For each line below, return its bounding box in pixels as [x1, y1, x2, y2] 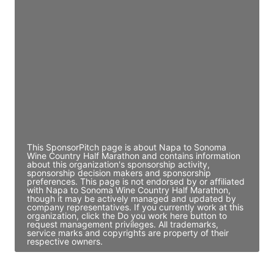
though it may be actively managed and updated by [27, 193, 236, 204]
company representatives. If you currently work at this [27, 201, 243, 212]
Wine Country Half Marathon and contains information [27, 150, 240, 161]
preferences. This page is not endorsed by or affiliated [27, 176, 245, 187]
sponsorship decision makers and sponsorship [27, 167, 211, 178]
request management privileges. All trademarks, [27, 218, 218, 229]
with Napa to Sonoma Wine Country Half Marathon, [27, 184, 231, 195]
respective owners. [27, 235, 103, 246]
